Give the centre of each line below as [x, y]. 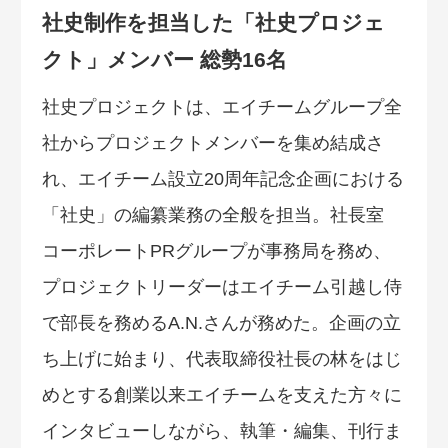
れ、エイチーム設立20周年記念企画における [223, 178]
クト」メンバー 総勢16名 [164, 59]
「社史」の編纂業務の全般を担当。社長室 [213, 214]
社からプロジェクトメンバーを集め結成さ [213, 142]
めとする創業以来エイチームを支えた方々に [222, 394]
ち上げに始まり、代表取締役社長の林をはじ [222, 358]
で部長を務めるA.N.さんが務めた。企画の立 [221, 322]
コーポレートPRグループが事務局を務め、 [216, 250]
